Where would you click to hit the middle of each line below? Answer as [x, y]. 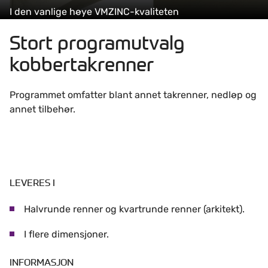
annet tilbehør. [42, 109]
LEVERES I [32, 183]
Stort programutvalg [97, 43]
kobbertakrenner [82, 64]
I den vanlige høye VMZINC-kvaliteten [94, 12]
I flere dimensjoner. [66, 234]
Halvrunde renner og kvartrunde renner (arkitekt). [134, 209]
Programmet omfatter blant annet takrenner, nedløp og [133, 95]
